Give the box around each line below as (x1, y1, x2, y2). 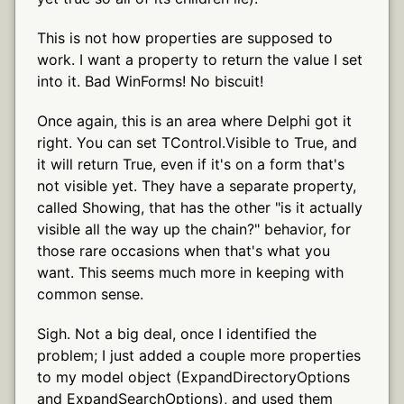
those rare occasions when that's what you (37, 241, 330, 260)
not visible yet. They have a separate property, (37, 176, 356, 195)
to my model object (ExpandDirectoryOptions (37, 367, 350, 386)
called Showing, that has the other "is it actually (37, 197, 363, 216)
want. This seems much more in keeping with (37, 262, 344, 281)
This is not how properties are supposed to (37, 28, 333, 47)
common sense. (37, 284, 143, 303)
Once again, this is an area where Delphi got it (37, 111, 352, 130)
